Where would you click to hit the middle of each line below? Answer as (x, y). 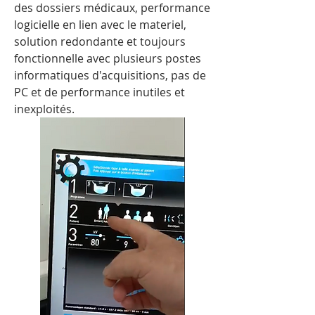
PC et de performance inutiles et (99, 92)
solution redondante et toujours (100, 42)
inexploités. (44, 109)
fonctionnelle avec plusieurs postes (108, 59)
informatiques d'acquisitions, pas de (110, 76)
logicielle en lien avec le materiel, (100, 25)
